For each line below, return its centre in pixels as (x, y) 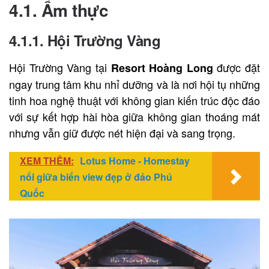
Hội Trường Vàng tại (60, 67)
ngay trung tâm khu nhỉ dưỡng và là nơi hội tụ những (134, 84)
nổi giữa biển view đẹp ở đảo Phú (96, 177)
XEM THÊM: (47, 160)
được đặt (236, 67)
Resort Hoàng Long (162, 68)
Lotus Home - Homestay (135, 160)
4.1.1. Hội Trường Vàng (85, 40)
